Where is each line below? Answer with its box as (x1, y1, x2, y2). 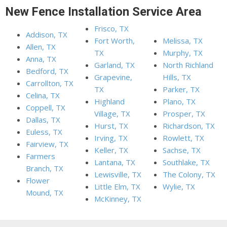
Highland (94, 96, 125, 106)
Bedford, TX (26, 65, 69, 76)
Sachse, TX (163, 144, 201, 155)
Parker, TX (163, 84, 200, 94)
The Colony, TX (163, 169, 216, 179)
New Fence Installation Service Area (6, 5, 202, 19)
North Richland (163, 59, 214, 70)
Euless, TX (26, 126, 63, 137)
